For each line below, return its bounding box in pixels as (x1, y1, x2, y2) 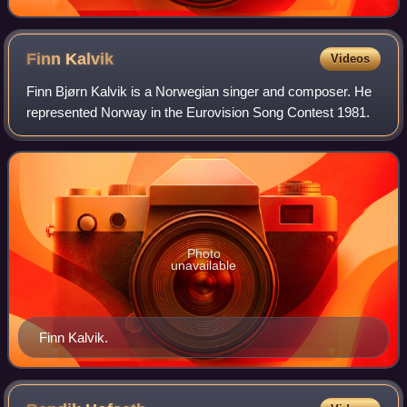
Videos (330, 52, 370, 66)
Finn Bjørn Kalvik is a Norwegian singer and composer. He (26, 84, 372, 100)
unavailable (171, 258, 236, 273)
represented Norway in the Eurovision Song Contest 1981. (26, 104, 371, 121)
